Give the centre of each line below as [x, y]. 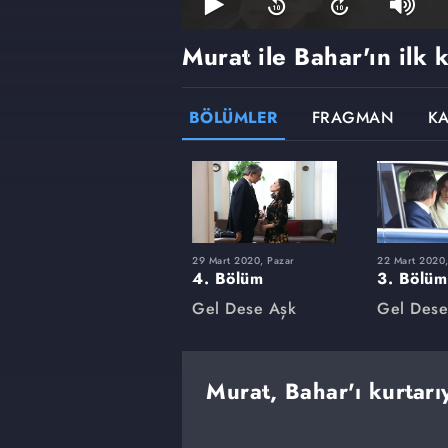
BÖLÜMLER [233, 118]
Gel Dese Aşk [244, 308]
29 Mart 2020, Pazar [243, 260]
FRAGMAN [352, 118]
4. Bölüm [227, 278]
